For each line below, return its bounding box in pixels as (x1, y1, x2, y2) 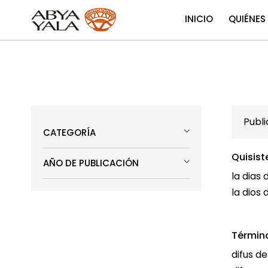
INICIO (184, 13, 213, 25)
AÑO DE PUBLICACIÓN (43, 156, 139, 169)
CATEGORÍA (43, 126, 96, 139)
